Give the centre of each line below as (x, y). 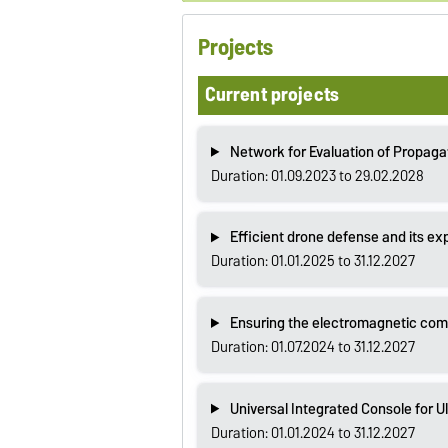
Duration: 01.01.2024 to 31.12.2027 (312, 432)
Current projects (272, 94)
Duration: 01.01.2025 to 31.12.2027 (312, 261)
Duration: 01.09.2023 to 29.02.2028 (317, 175)
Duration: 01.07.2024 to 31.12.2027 (312, 346)
